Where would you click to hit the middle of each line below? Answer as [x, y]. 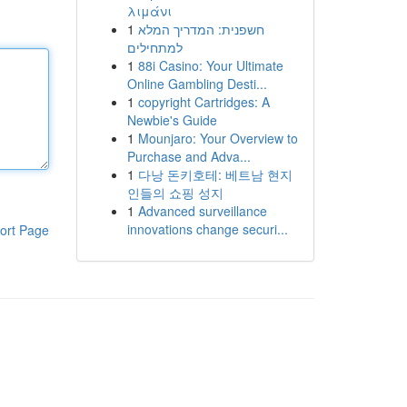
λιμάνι [149, 11]
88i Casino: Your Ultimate [210, 65]
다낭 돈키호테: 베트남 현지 [215, 174]
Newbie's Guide [172, 120]
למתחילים [154, 47]
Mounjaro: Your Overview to [218, 138]
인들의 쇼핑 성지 [175, 193]
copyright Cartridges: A [203, 102]
